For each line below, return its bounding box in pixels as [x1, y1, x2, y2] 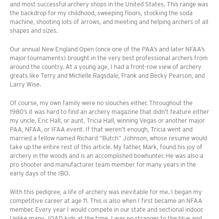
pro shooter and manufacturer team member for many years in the [10, 161, 196, 169]
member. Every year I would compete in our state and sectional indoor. [10, 206, 203, 214]
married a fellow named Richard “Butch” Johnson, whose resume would [10, 134, 207, 142]
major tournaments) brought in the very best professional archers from [10, 54, 208, 62]
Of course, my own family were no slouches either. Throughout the [10, 99, 193, 107]
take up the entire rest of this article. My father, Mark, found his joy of [10, 143, 202, 151]
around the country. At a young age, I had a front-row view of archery [10, 63, 201, 71]
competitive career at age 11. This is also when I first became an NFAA [10, 197, 202, 205]
